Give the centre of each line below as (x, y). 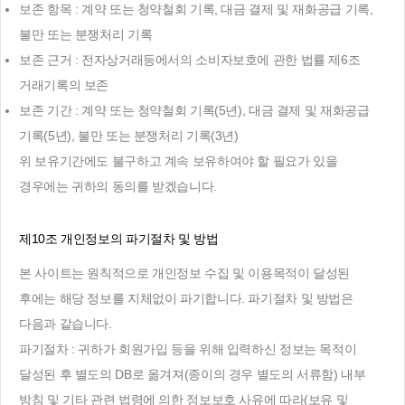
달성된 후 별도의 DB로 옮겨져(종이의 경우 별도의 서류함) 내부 (193, 374)
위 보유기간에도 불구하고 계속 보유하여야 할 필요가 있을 (179, 161)
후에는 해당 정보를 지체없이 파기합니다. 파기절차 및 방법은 (186, 298)
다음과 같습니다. (66, 324)
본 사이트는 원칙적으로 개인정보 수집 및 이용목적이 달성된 (184, 273)
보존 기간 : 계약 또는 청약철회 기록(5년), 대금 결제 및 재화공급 (194, 110)
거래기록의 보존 (64, 85)
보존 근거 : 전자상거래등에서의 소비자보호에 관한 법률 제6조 (190, 60)
